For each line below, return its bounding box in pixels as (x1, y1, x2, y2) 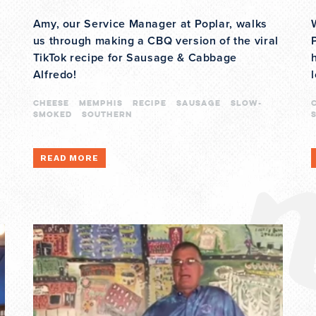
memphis (78, 97, 123, 109)
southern (81, 109, 133, 120)
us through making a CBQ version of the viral (32, 34, 279, 49)
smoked (32, 109, 72, 120)
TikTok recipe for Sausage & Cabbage (32, 51, 238, 66)
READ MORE (39, 153, 99, 164)
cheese (32, 97, 69, 109)
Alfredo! (32, 68, 77, 83)
